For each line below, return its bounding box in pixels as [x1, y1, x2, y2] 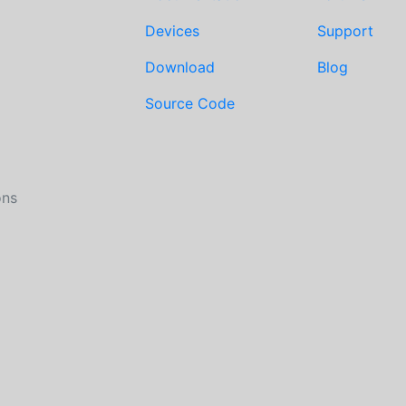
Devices [145, 22, 199, 40]
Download [145, 58, 215, 76]
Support [317, 22, 373, 40]
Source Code [145, 94, 235, 112]
